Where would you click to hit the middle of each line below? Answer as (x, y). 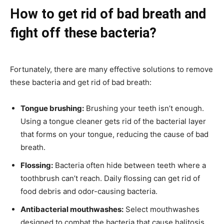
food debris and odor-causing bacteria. (89, 191)
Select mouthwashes (161, 209)
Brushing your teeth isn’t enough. (144, 108)
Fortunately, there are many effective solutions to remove (111, 69)
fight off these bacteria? (83, 33)
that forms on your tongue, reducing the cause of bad (114, 134)
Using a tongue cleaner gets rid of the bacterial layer (113, 121)
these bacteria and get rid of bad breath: (81, 82)
